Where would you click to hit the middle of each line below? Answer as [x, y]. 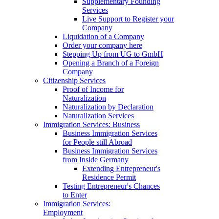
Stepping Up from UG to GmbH [113, 54]
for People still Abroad [97, 142]
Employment [63, 213]
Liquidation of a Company [103, 37]
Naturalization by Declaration [108, 107]
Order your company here [102, 45]
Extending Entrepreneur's [121, 169]
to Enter [75, 195]
